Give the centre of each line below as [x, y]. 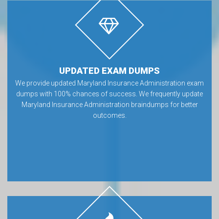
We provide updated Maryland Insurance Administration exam [109, 83]
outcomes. [109, 115]
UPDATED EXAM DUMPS [109, 70]
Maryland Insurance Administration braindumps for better [109, 104]
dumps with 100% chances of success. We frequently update [109, 94]
